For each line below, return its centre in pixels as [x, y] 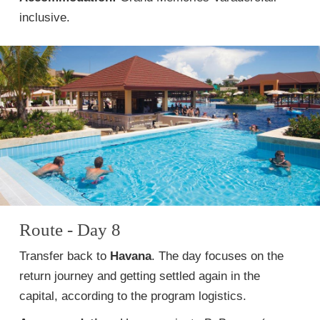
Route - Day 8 [70, 230]
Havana [131, 256]
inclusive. [45, 17]
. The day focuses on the [217, 256]
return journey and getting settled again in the [140, 276]
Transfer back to [65, 256]
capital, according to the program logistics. [133, 296]
